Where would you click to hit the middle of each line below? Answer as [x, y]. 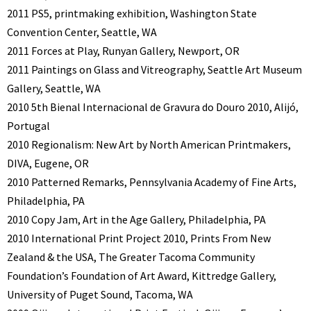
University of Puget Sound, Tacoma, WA [100, 295]
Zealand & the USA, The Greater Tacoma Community [131, 257]
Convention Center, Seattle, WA [82, 32]
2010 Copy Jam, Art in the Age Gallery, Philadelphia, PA [136, 220]
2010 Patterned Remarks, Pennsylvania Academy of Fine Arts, [152, 182]
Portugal [28, 126]
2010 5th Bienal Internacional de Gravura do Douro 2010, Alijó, [153, 107]
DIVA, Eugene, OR [48, 163]
